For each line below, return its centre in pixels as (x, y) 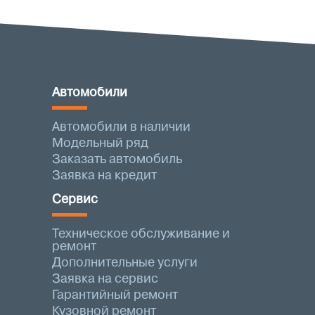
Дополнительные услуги (125, 263)
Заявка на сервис (105, 279)
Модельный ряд (100, 143)
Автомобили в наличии (121, 127)
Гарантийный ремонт (115, 295)
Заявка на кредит (104, 175)
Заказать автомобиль (117, 159)
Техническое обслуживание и (141, 234)
